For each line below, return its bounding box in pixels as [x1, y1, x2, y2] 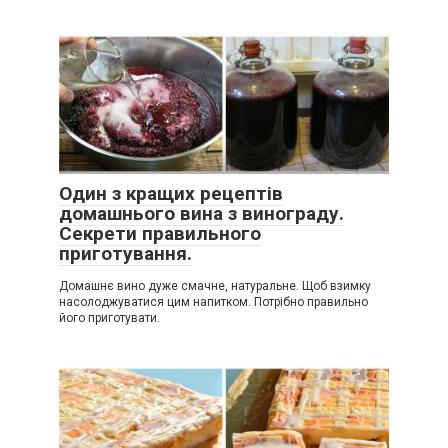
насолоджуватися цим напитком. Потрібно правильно [59, 294, 368, 309]
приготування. [59, 241, 192, 265]
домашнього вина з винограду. [59, 201, 344, 225]
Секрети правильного [59, 221, 261, 245]
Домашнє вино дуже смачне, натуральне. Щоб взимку [59, 278, 371, 293]
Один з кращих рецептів [59, 181, 283, 205]
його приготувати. [59, 310, 160, 325]
